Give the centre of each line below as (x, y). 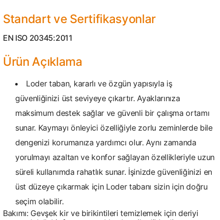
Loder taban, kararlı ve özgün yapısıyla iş (99, 83)
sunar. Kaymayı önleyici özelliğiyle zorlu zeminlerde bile (114, 128)
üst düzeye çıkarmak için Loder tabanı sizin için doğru (111, 187)
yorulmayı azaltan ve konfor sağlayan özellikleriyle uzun (115, 157)
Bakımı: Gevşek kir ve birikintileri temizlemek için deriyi (101, 213)
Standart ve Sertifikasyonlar (80, 19)
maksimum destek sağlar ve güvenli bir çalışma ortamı (112, 113)
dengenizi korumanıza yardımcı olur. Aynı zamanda (106, 142)
